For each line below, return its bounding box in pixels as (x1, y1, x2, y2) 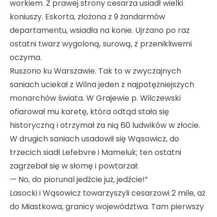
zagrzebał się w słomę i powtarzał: (10, 160, 139, 172)
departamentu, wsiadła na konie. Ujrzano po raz (10, 25, 190, 36)
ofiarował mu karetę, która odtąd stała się (10, 106, 169, 118)
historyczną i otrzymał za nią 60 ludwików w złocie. (10, 120, 200, 131)
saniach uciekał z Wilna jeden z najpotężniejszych (10, 79, 194, 91)
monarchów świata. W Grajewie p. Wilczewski (10, 93, 181, 104)
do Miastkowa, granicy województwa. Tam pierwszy (10, 201, 204, 213)
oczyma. (10, 52, 42, 63)
